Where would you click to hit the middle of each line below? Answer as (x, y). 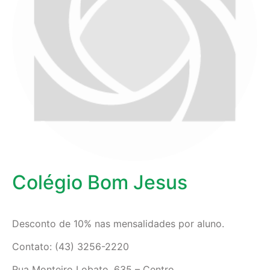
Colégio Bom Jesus (100, 182)
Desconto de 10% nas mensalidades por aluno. (118, 223)
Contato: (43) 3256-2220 (71, 246)
